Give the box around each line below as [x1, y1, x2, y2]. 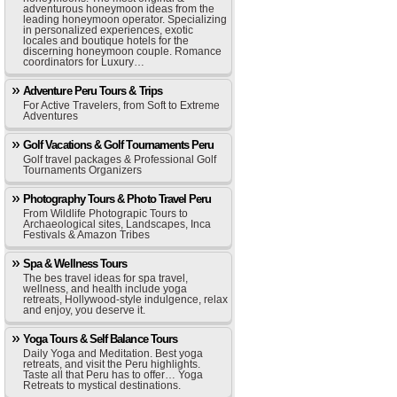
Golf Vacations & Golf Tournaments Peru [23, 138, 214, 152]
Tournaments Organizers [23, 164, 142, 176]
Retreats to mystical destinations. [23, 379, 181, 392]
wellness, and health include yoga [23, 283, 187, 295]
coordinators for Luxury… [23, 56, 144, 68]
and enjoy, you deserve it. [23, 304, 145, 316]
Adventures [23, 110, 78, 122]
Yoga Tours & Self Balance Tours [23, 332, 178, 346]
